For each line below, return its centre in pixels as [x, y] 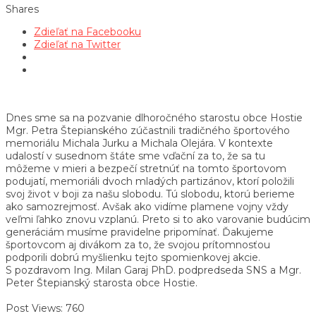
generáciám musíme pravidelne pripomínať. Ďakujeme [140, 232]
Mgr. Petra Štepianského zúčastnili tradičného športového [148, 130]
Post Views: [34, 308]
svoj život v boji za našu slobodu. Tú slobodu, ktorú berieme [150, 194]
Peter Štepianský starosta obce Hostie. [102, 282]
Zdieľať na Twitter [77, 44]
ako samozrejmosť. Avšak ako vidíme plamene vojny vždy [147, 206]
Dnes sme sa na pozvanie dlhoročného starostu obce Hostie [154, 117]
